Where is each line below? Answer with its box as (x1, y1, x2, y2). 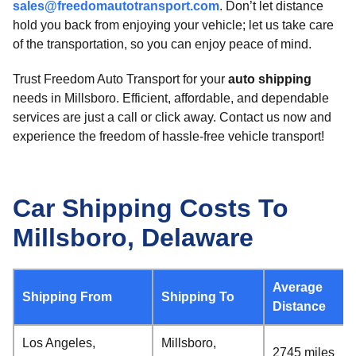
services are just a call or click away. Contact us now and (13, 110, 331, 124)
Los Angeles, (22, 336, 95, 350)
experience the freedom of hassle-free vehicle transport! (13, 130, 324, 143)
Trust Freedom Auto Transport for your (13, 72, 228, 86)
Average (273, 281, 323, 294)
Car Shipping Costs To (13, 194, 288, 222)
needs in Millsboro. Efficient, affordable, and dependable (13, 91, 329, 105)
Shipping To (161, 290, 234, 304)
